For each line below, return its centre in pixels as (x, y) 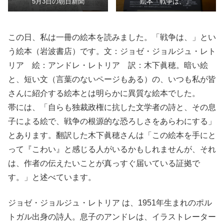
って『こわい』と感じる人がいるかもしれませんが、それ (112, 149)
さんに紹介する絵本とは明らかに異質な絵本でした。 (104, 93)
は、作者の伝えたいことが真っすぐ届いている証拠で (104, 163)
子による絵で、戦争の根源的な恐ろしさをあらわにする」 (112, 121)
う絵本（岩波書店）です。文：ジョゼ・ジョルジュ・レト (112, 51)
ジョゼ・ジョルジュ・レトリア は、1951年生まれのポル (110, 202)
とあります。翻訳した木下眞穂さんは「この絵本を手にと (112, 135)
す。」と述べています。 (52, 177)
